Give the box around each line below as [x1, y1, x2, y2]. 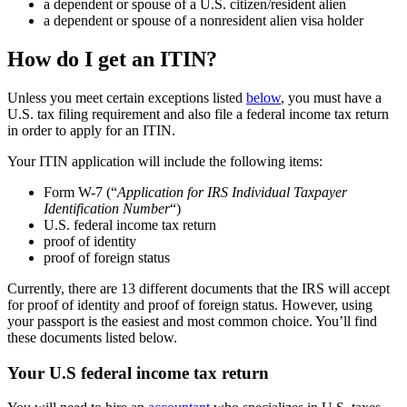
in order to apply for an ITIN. [7, 122, 175, 138]
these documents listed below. [7, 329, 177, 345]
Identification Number [44, 200, 170, 216]
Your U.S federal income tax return [7, 362, 269, 382]
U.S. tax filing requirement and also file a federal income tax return [7, 105, 389, 122]
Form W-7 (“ [44, 184, 117, 200]
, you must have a [281, 89, 382, 105]
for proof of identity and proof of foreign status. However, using [7, 296, 372, 313]
